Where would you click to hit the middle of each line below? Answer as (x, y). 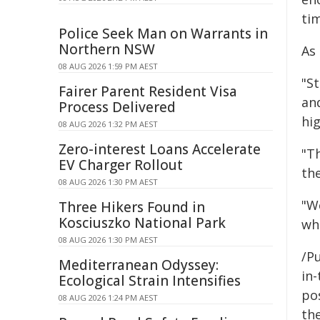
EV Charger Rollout (121, 165)
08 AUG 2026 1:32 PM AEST (108, 124)
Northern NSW (107, 49)
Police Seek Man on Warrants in (163, 34)
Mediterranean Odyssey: (139, 265)
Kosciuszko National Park (142, 223)
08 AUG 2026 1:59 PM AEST (108, 66)
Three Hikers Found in (132, 207)
